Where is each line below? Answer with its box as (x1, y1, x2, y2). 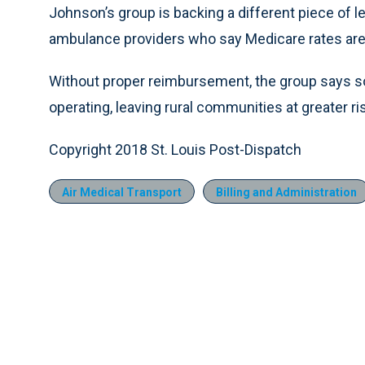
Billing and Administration (216, 186, 357, 199)
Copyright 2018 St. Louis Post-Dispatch (49, 141, 301, 158)
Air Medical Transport (62, 186, 182, 199)
